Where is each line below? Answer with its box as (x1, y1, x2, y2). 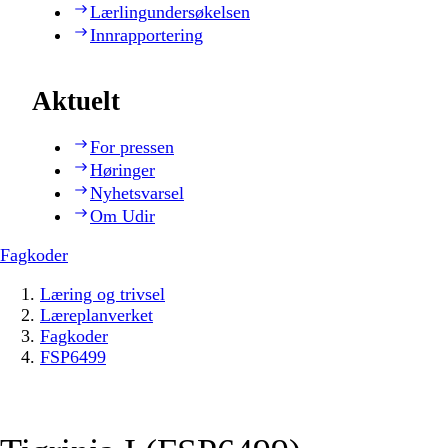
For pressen (90, 137, 174, 158)
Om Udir (90, 206, 155, 227)
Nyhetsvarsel (90, 183, 184, 204)
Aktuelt (32, 86, 120, 117)
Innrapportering (90, 24, 203, 45)
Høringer (90, 160, 155, 181)
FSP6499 (40, 347, 106, 368)
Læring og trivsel (40, 284, 165, 305)
